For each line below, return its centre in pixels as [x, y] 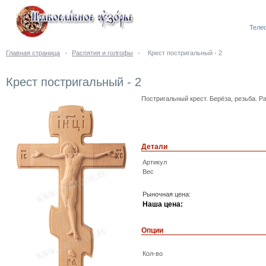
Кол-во [153, 254]
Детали [154, 147]
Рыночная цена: [167, 194]
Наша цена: [163, 204]
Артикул [155, 162]
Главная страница [33, 53]
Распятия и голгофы [102, 53]
